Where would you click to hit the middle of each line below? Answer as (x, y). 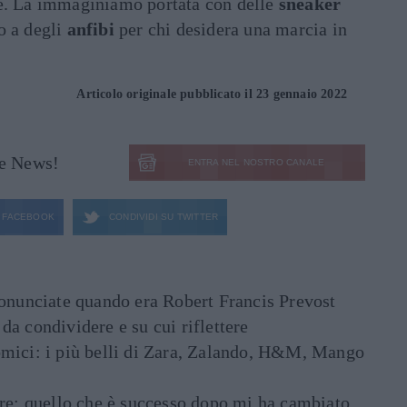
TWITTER (196, 217)
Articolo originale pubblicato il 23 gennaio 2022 (212, 94)
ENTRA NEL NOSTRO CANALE (256, 163)
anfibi (90, 30)
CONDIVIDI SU (142, 217)
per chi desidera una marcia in (231, 30)
